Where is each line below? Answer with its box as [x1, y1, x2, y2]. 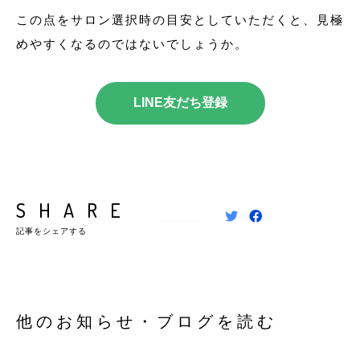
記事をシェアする [16, 226, 87, 235]
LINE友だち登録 [133, 95, 227, 109]
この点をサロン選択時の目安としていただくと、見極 [16, 12, 344, 27]
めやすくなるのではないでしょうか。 [16, 36, 248, 51]
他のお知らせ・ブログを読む [16, 312, 277, 330]
